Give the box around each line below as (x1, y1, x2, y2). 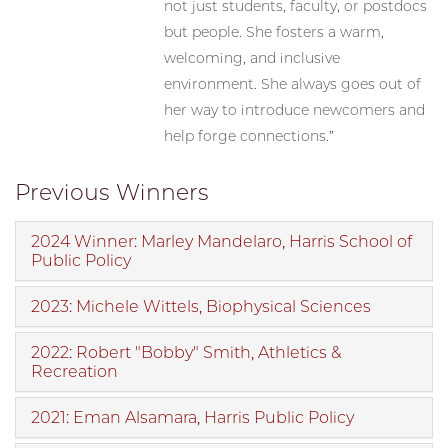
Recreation (31, 362, 118, 382)
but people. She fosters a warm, (164, 23, 385, 42)
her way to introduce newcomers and (164, 101, 426, 120)
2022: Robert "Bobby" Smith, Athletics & (31, 343, 341, 363)
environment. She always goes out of (164, 75, 422, 94)
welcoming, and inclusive (164, 49, 341, 68)
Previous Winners (15, 179, 209, 207)
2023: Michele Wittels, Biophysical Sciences (31, 297, 371, 317)
